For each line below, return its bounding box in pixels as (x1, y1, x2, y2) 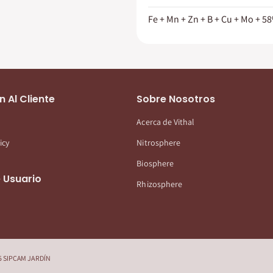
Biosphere (136, 157, 174, 169)
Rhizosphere (136, 178, 183, 190)
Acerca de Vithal (136, 116, 195, 127)
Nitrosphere (136, 136, 181, 148)
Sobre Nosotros (136, 92, 216, 106)
